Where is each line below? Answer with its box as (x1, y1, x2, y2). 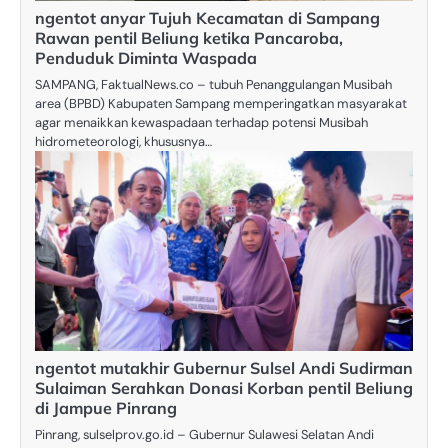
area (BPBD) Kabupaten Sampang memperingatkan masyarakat (35, 94, 407, 112)
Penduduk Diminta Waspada (35, 47, 257, 68)
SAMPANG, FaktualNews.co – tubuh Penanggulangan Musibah (35, 75, 392, 93)
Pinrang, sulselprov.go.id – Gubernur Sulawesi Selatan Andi (35, 425, 374, 443)
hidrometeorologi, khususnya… (35, 132, 212, 150)
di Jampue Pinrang (35, 397, 177, 418)
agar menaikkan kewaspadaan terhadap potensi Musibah (35, 113, 368, 131)
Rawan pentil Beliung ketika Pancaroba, (35, 27, 343, 48)
